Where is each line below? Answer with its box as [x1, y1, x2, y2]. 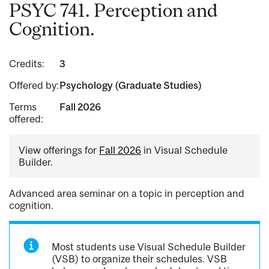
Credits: [9, 58, 44, 70]
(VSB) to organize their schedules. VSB [52, 253, 228, 265]
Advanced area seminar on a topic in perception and [9, 187, 244, 200]
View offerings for [19, 144, 99, 157]
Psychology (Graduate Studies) [59, 79, 202, 92]
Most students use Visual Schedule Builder [52, 241, 246, 253]
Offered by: [9, 79, 59, 92]
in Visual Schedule [141, 144, 228, 157]
